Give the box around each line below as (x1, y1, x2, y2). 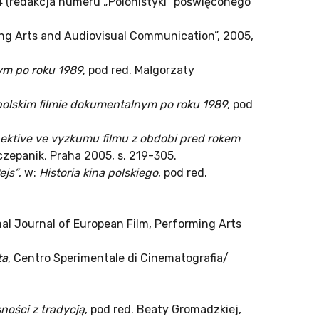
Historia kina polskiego (39, 166, 158, 180)
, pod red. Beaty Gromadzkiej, (85, 303, 241, 317)
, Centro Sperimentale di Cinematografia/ (8, 251, 229, 266)
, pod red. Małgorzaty (83, 63, 194, 78)
